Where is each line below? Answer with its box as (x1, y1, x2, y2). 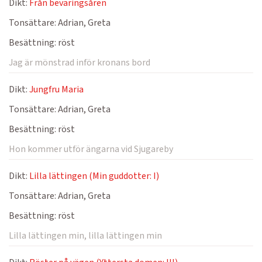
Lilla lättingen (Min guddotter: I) (29, 170, 159, 182)
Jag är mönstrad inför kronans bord (9, 56, 150, 69)
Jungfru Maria (29, 83, 84, 96)
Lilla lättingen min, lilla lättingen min (9, 229, 162, 242)
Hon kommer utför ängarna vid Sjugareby (9, 143, 173, 156)
